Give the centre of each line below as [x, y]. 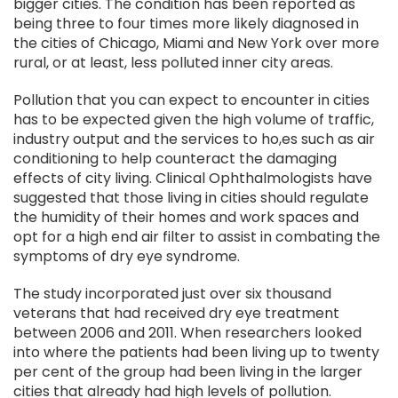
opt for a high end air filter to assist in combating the [197, 237]
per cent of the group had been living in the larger [188, 372]
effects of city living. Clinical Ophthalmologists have [193, 178]
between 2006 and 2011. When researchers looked [187, 333]
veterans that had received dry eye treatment [176, 313]
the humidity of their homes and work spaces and [186, 217]
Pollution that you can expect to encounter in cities [191, 100]
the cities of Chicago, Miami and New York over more [196, 43]
